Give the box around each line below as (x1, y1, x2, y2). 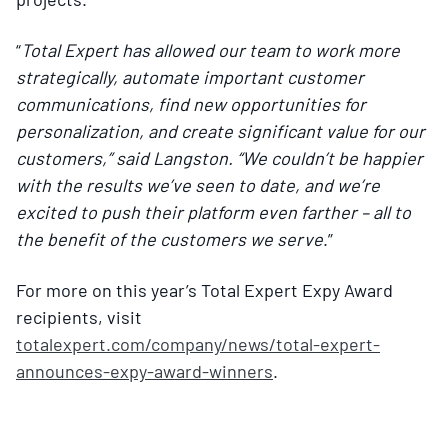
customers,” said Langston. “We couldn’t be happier (16, 146, 423, 169)
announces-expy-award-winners (16, 359, 273, 382)
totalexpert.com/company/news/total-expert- (16, 332, 380, 355)
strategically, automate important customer (16, 65, 364, 88)
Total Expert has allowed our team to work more (21, 38, 400, 61)
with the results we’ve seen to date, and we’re (16, 173, 380, 196)
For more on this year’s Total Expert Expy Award (16, 278, 393, 301)
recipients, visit (16, 305, 142, 328)
